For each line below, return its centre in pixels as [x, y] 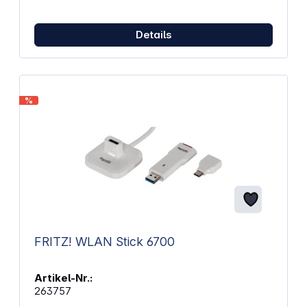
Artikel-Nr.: [63, 278]
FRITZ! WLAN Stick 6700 [104, 241]
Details [153, 34]
